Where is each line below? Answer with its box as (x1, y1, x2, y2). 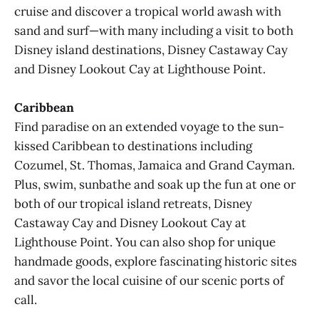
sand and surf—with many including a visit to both (14, 23, 293, 39)
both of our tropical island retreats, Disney (14, 196, 252, 212)
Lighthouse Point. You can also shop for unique (14, 234, 276, 251)
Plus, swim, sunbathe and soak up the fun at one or (14, 177, 296, 193)
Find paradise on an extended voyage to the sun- (14, 119, 284, 135)
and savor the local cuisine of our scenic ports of (14, 273, 284, 289)
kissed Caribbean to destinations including (14, 138, 252, 155)
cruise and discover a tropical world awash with (14, 4, 281, 20)
